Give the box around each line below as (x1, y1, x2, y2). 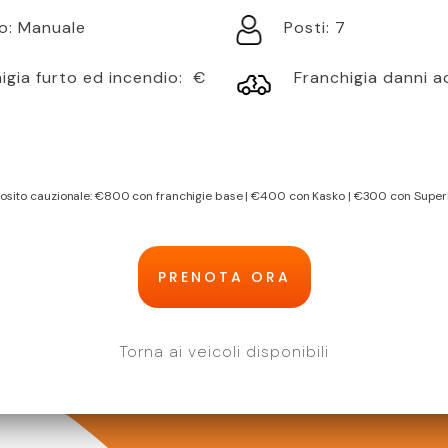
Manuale (18, 17, 86, 38)
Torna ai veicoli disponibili (119, 341, 329, 362)
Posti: (284, 17, 335, 38)
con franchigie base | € (129, 188, 261, 204)
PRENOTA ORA (157, 267, 291, 287)
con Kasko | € (285, 188, 363, 204)
